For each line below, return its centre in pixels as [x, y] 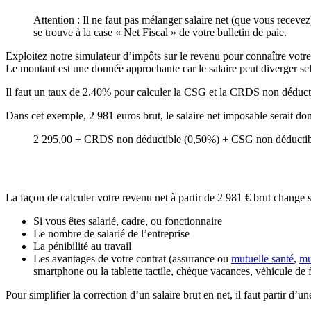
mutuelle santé [262, 259]
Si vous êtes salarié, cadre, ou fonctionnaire [128, 221]
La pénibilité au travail [82, 246]
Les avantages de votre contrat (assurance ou [132, 259]
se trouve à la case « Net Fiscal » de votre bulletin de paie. [160, 32]
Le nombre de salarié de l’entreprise [111, 234]
